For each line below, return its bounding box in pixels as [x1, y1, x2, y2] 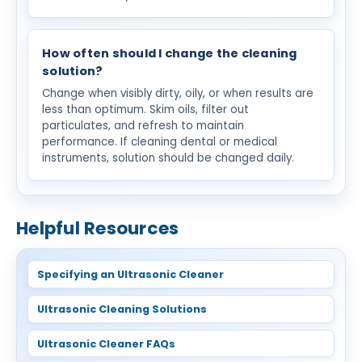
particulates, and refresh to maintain [42, 117, 245, 133]
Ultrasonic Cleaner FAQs [36, 335, 175, 351]
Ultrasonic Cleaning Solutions [36, 301, 207, 317]
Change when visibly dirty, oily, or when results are [42, 85, 314, 101]
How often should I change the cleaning [42, 44, 297, 61]
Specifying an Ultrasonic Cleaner [36, 267, 224, 283]
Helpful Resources [16, 215, 179, 241]
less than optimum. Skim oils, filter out [42, 101, 250, 117]
